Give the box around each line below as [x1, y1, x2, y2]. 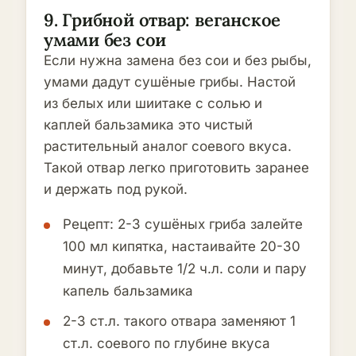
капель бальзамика [63, 283, 193, 299]
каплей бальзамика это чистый [44, 117, 253, 133]
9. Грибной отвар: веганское [44, 9, 281, 31]
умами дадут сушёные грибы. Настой [44, 74, 296, 90]
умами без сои [44, 29, 167, 51]
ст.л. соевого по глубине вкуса [63, 335, 270, 351]
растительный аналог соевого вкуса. [44, 138, 292, 154]
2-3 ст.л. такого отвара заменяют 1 [63, 313, 296, 329]
